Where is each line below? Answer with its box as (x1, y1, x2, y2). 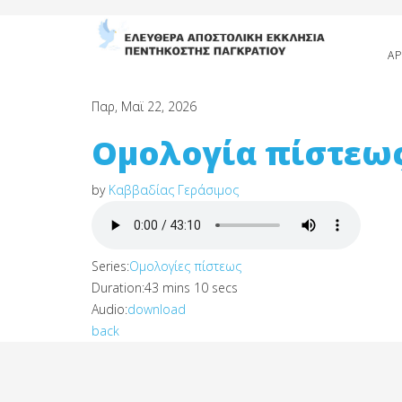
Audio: (92, 301, 127, 318)
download (127, 301, 186, 318)
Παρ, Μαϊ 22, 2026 (92, 98, 197, 115)
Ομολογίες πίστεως (129, 258, 241, 275)
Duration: (92, 279, 144, 296)
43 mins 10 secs (144, 279, 238, 296)
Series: (92, 258, 129, 275)
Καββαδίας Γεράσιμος (109, 181, 239, 198)
